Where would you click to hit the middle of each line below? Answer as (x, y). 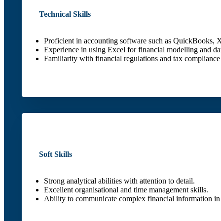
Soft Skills (56, 154)
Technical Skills (65, 14)
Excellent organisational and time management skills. (126, 190)
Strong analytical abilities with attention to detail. (120, 181)
